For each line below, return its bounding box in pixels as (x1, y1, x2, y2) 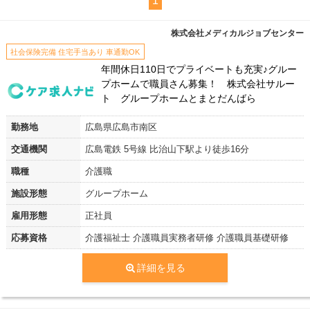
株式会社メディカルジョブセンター (171, 28, 304, 38)
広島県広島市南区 (84, 121, 157, 132)
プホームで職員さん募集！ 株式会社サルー (101, 78, 295, 90)
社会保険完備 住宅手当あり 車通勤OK (10, 47, 140, 56)
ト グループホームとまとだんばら (101, 93, 257, 104)
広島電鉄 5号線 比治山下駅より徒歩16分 (84, 143, 249, 154)
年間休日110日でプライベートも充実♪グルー (101, 64, 298, 75)
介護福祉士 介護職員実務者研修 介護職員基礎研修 (84, 232, 289, 243)
